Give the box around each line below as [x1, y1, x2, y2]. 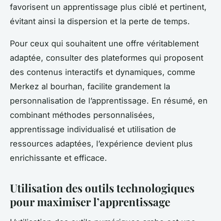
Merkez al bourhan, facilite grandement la [10, 81, 170, 92]
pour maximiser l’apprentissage [10, 194, 170, 210]
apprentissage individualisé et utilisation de [10, 124, 176, 135]
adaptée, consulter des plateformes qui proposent [10, 53, 203, 63]
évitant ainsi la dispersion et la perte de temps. [10, 16, 190, 27]
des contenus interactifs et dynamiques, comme [10, 67, 195, 77]
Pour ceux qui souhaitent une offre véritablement [10, 38, 199, 49]
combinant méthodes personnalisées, [10, 110, 155, 120]
